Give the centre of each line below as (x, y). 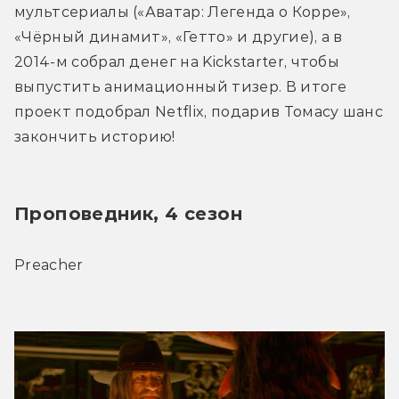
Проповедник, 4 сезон (128, 214)
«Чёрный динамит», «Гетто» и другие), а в (179, 37)
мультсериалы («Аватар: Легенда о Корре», (183, 12)
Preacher (49, 265)
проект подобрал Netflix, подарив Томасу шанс (199, 112)
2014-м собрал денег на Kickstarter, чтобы (177, 62)
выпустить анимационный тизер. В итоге (180, 87)
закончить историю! (95, 137)
